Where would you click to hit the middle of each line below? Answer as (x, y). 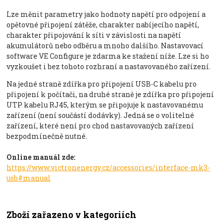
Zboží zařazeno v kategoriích (72, 215)
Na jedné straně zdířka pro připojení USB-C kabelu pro (102, 84)
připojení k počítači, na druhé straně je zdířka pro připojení (111, 94)
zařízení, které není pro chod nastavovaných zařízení (101, 125)
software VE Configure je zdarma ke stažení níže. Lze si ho (108, 56)
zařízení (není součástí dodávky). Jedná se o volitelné (101, 115)
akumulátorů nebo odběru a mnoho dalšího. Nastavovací (105, 45)
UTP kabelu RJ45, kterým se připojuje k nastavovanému (105, 105)
